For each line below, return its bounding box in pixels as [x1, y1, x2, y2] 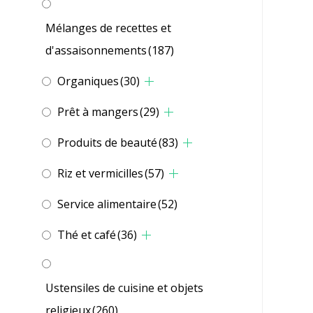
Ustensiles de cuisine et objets [45, 280, 203, 296]
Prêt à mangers [57, 104, 138, 120]
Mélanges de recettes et [45, 20, 171, 36]
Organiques [57, 73, 119, 89]
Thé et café [57, 227, 116, 243]
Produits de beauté [57, 135, 157, 151]
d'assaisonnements [45, 43, 147, 59]
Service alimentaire [57, 196, 156, 212]
